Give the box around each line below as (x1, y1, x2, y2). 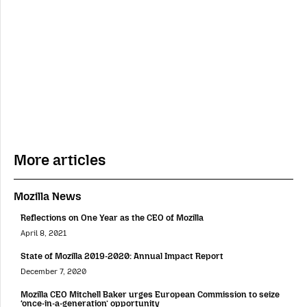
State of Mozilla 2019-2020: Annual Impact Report (21, 251, 223, 262)
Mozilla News (14, 189, 82, 203)
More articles (14, 151, 106, 169)
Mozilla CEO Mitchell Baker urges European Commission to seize (21, 289, 280, 300)
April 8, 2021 (21, 229, 66, 238)
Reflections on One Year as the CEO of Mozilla (21, 212, 204, 223)
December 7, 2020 (21, 267, 86, 277)
